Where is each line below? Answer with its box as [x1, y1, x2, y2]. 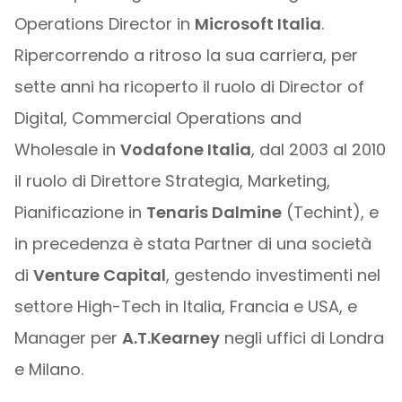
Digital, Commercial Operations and [13, 107, 301, 129]
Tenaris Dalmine [145, 201, 282, 223]
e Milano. [13, 358, 83, 380]
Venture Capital [32, 264, 166, 286]
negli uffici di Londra [219, 327, 384, 349]
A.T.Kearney [121, 327, 220, 349]
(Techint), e [281, 201, 379, 223]
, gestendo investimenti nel [165, 264, 380, 286]
